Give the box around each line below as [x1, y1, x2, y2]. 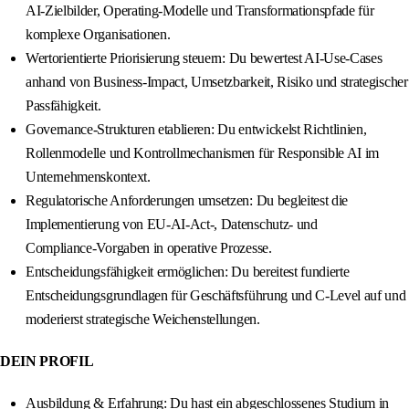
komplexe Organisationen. [26, 26, 171, 43]
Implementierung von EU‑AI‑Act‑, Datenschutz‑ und [26, 216, 318, 233]
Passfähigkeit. [26, 98, 101, 114]
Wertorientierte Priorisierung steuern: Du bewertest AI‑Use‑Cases [26, 50, 383, 67]
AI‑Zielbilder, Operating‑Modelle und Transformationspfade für [26, 3, 374, 19]
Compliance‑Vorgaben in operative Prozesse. [26, 240, 272, 257]
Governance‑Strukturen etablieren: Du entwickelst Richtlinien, [26, 121, 367, 138]
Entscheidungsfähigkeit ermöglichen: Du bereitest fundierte [26, 264, 350, 280]
